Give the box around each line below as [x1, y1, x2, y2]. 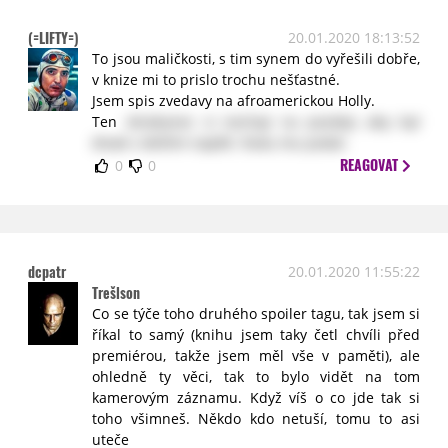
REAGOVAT [340, 154, 403, 175]
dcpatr [28, 261, 66, 282]
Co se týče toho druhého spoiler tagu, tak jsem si [92, 304, 420, 323]
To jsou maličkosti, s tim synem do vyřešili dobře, [92, 49, 420, 68]
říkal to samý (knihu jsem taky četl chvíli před [92, 325, 420, 344]
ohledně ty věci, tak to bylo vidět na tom [92, 367, 420, 386]
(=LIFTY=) [28, 27, 79, 48]
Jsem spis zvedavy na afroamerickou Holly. [92, 91, 376, 110]
